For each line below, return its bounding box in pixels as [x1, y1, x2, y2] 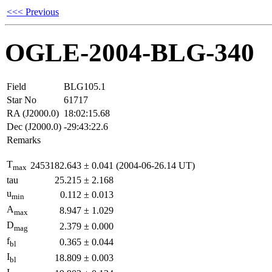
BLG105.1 [64, 81, 106, 92]
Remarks [7, 134, 41, 145]
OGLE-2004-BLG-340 [5, 38, 254, 67]
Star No [7, 94, 36, 105]
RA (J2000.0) [7, 107, 59, 118]
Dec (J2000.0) [7, 121, 61, 132]
